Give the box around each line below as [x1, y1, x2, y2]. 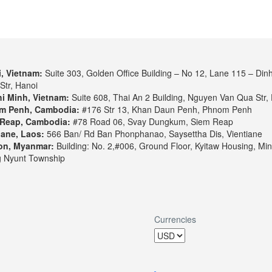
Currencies [154, 213, 196, 226]
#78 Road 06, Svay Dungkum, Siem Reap [70, 115, 233, 128]
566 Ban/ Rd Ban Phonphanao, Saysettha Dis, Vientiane [44, 127, 262, 140]
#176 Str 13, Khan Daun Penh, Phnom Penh [79, 103, 252, 116]
